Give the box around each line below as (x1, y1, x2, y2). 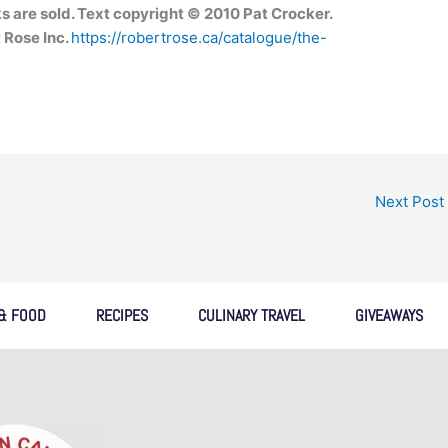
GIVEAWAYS (354, 305, 423, 327)
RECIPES (95, 305, 148, 327)
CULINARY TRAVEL (197, 305, 305, 327)
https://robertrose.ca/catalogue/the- (71, 28, 328, 48)
